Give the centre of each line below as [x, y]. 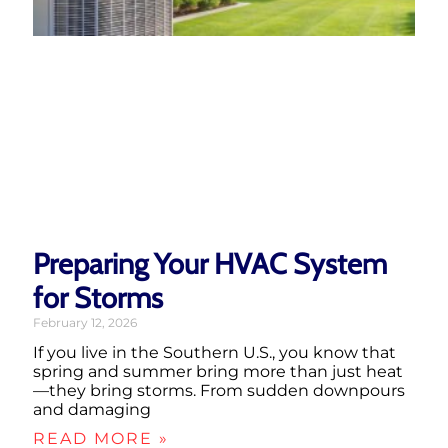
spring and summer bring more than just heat [218, 372]
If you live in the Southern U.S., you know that [214, 353]
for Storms [98, 298]
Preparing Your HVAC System [210, 264]
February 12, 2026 [85, 323]
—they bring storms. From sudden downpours [219, 391]
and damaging [92, 410]
